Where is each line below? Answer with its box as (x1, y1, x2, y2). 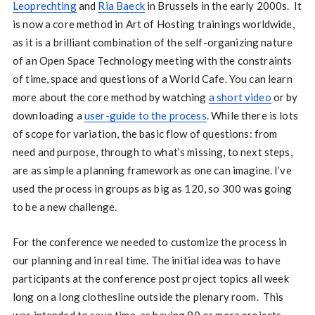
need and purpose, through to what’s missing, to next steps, (12, 146, 292, 159)
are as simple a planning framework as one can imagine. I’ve (12, 164, 292, 177)
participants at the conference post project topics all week (12, 272, 289, 285)
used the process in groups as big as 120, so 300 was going (12, 182, 292, 195)
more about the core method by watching (12, 91, 209, 104)
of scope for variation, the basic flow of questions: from (12, 127, 278, 141)
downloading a (12, 109, 85, 122)
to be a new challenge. (12, 200, 117, 214)
